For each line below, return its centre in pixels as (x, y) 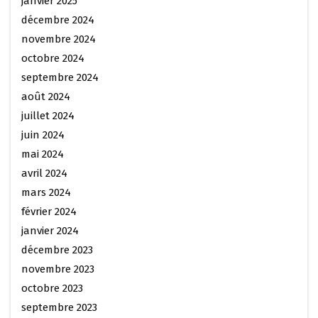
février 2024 (49, 211)
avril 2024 (44, 173)
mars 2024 (46, 192)
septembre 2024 (60, 77)
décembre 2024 (58, 20)
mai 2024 (43, 154)
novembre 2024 (59, 39)
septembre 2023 (59, 307)
